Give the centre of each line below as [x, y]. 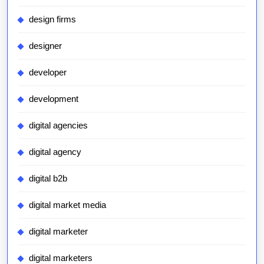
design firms [52, 19]
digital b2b [48, 178]
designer [45, 46]
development [54, 99]
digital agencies [58, 125]
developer [48, 72]
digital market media [67, 205]
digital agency [55, 152]
